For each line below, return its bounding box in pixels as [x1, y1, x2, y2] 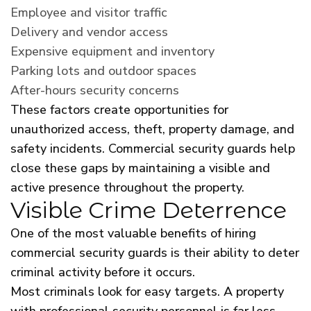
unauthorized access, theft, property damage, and [10, 120, 294, 137]
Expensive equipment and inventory [10, 42, 215, 60]
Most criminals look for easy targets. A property [10, 283, 284, 300]
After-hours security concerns [10, 81, 179, 99]
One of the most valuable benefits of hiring [10, 224, 256, 242]
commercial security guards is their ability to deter [10, 244, 299, 261]
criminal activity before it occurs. [10, 263, 195, 280]
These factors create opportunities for [10, 101, 228, 118]
